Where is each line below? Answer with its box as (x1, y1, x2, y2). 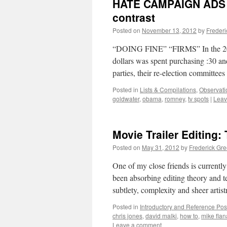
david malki (145, 211, 177, 220)
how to (180, 211, 198, 220)
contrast (112, 10, 155, 25)
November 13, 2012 (142, 26, 197, 34)
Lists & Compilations (140, 85, 196, 94)
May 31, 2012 (142, 143, 179, 152)
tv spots (188, 94, 209, 103)
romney (165, 94, 185, 103)
